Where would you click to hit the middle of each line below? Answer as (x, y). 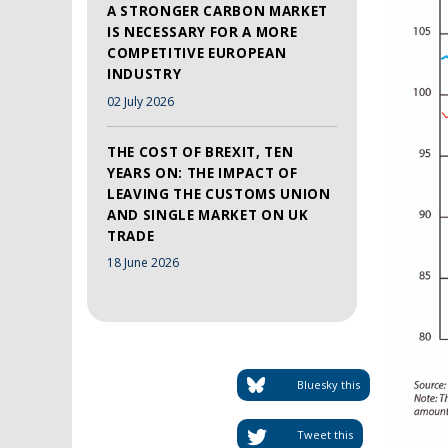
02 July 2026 (140, 101)
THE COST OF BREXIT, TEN (200, 151)
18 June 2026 (143, 263)
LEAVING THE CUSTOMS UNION (219, 193)
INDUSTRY (144, 73)
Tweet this (325, 434)
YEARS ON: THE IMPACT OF (202, 172)
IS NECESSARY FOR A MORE (202, 31)
